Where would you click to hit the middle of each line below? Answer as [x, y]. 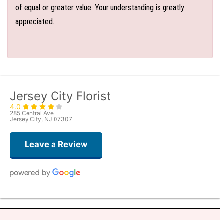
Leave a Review [56, 144]
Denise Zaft [49, 204]
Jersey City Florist [60, 96]
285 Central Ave [32, 113]
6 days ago [106, 212]
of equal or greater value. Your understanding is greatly [100, 8]
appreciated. [35, 21]
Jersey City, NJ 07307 [41, 119]
